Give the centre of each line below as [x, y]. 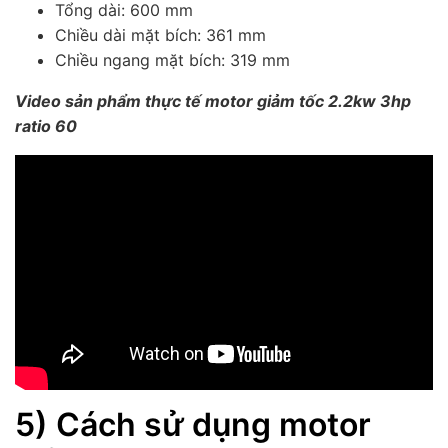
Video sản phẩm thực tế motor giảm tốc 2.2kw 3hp [213, 101]
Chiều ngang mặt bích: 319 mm [172, 60]
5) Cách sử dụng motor [193, 425]
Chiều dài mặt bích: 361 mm [160, 35]
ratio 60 [46, 126]
